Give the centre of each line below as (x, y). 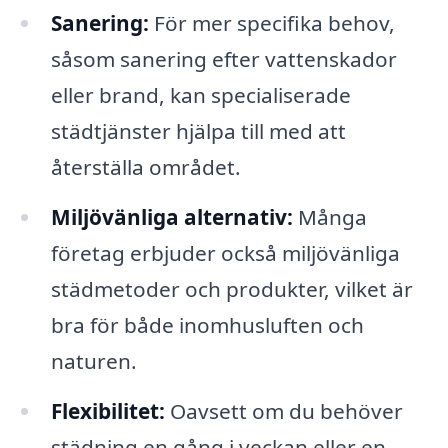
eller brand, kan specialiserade (200, 94)
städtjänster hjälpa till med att (198, 130)
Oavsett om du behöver (283, 410)
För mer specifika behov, (271, 22)
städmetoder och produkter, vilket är (231, 288)
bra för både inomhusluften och (207, 324)
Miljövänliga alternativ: (171, 216)
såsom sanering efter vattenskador (223, 58)
